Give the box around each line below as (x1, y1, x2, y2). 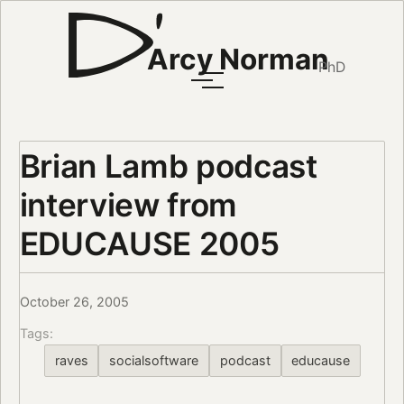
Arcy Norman (146, 41, 329, 78)
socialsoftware (109, 352, 199, 368)
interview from (19, 185, 237, 224)
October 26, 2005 (19, 294, 129, 310)
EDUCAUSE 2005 (19, 224, 280, 262)
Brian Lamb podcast (19, 146, 317, 185)
